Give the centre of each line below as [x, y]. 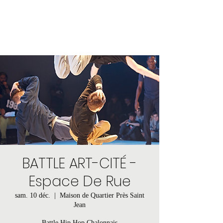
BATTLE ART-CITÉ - [80, 163]
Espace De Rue [80, 181]
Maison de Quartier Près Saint [102, 195]
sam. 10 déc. [33, 195]
